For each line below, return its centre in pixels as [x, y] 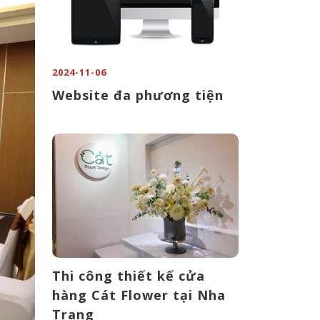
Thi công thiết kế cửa [129, 276]
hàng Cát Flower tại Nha [139, 295]
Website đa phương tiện [138, 95]
